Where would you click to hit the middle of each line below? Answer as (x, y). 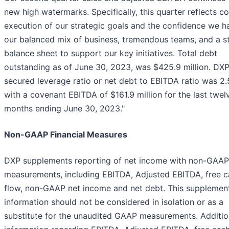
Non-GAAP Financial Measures (66, 134)
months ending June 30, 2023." (64, 108)
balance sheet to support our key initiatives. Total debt (111, 53)
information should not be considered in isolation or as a (114, 202)
